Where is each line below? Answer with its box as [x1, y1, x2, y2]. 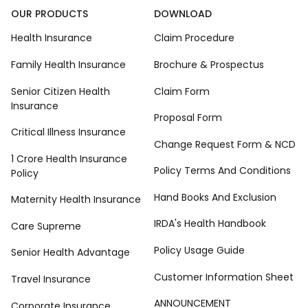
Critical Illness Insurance [11, 125, 126, 140]
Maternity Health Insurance [11, 192, 141, 207]
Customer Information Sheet [154, 269, 294, 284]
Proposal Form [154, 111, 222, 125]
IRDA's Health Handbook [154, 217, 266, 231]
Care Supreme [11, 219, 81, 233]
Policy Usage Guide [154, 243, 245, 257]
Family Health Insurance [11, 58, 126, 72]
